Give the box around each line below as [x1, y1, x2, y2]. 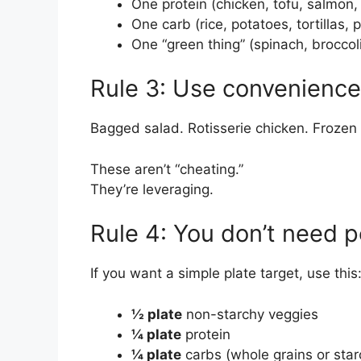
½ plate [131, 305, 182, 322]
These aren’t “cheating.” [90, 160, 243, 177]
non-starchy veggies [182, 305, 318, 322]
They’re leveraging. [90, 180, 214, 197]
